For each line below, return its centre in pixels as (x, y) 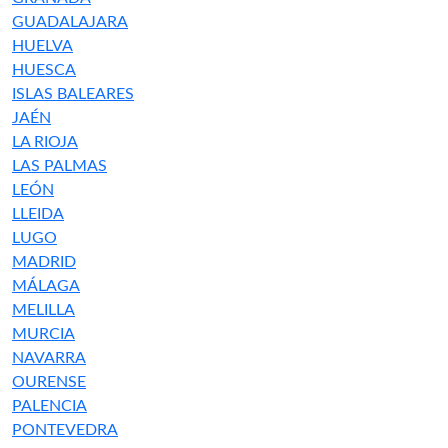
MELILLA (43, 310)
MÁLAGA (46, 286)
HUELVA (42, 46)
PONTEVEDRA (65, 430)
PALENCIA (49, 406)
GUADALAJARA (70, 22)
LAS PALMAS (59, 166)
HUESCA (44, 70)
